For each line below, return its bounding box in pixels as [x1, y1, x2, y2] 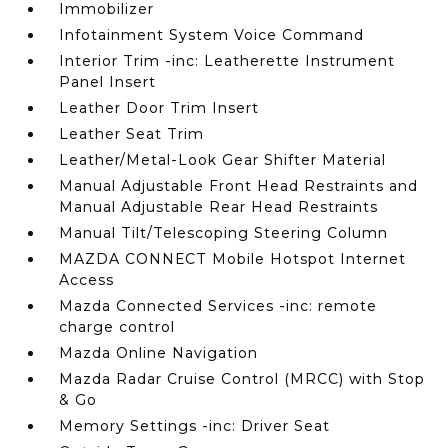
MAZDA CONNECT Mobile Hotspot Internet [59, 250, 407, 268]
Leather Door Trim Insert [59, 99, 260, 117]
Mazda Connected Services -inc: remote [59, 297, 378, 315]
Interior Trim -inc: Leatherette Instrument [59, 52, 396, 70]
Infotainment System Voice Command [59, 26, 365, 44]
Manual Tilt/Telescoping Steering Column [59, 224, 389, 242]
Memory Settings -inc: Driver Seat [59, 417, 331, 435]
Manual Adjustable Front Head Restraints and [59, 177, 419, 195]
